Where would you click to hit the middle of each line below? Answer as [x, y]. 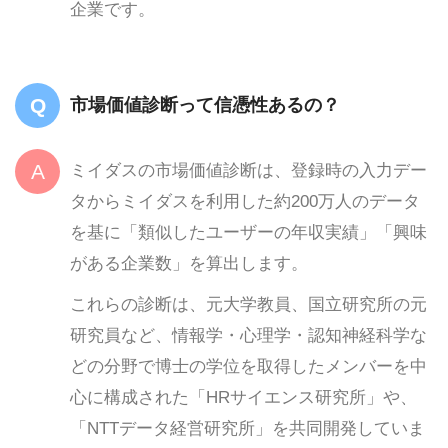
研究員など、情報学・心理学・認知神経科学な [248, 335]
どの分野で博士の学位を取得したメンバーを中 [248, 366]
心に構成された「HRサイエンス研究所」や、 [243, 397]
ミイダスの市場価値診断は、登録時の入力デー [248, 170]
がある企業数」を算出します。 [189, 263]
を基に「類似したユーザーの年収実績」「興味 [248, 232]
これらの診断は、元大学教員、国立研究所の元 [248, 304]
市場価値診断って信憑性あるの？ [205, 104]
